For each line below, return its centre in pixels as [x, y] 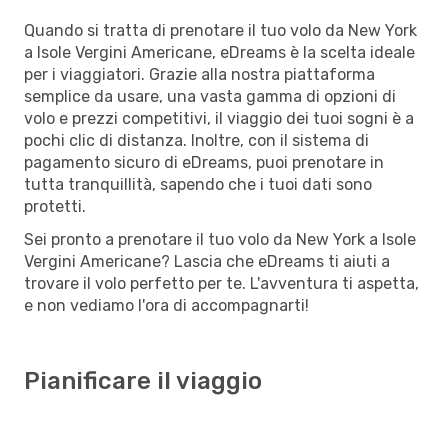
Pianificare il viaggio [143, 380]
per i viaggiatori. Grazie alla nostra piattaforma [199, 74]
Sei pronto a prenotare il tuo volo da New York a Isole [220, 239]
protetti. [55, 206]
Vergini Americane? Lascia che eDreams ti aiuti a [207, 261]
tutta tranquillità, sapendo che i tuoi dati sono [198, 184]
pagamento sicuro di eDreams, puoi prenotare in [204, 162]
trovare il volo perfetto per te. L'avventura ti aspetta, [221, 283]
